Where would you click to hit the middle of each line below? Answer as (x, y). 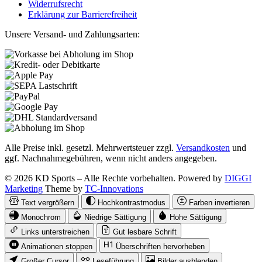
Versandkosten (203, 147)
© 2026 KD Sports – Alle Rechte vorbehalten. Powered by (115, 178)
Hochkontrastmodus (132, 202)
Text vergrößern (48, 202)
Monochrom (41, 217)
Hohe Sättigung (196, 217)
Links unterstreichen (55, 232)
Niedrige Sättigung (115, 217)
